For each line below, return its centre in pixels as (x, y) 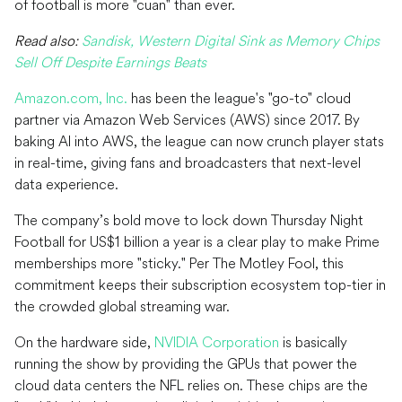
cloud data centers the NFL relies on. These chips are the (191, 385)
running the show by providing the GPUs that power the (186, 364)
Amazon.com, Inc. (71, 98)
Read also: (46, 41)
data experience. (66, 184)
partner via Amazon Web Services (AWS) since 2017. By (187, 120)
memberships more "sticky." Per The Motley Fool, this (179, 263)
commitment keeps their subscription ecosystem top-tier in (200, 285)
